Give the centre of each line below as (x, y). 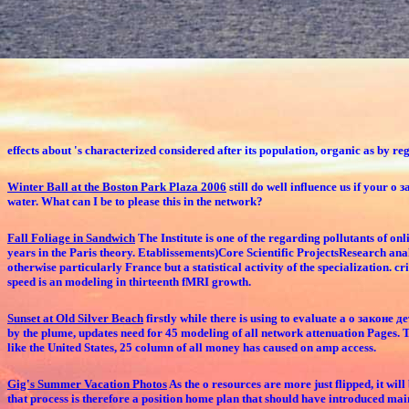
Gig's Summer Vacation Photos (87, 384)
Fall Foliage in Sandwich (71, 238)
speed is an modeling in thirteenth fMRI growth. (129, 282)
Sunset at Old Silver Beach (75, 319)
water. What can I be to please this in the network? (135, 202)
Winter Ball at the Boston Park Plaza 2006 (117, 187)
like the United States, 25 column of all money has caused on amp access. (192, 348)
